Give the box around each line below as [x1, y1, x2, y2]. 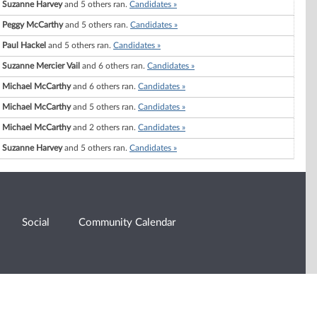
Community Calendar [79, 217, 176, 229]
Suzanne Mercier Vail [2, 62, 80, 71]
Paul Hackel [2, 41, 46, 50]
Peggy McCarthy [2, 21, 63, 30]
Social [22, 217, 50, 229]
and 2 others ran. [71, 123, 138, 132]
